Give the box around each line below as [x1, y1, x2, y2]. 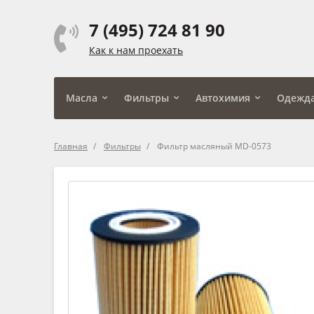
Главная [54, 139, 88, 152]
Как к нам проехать [89, 43, 183, 57]
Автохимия [196, 90, 250, 104]
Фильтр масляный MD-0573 [157, 139, 271, 152]
